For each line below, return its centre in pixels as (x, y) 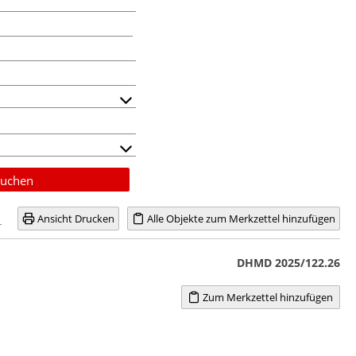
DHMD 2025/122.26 (288, 262)
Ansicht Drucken (75, 218)
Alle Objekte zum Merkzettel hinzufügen (240, 218)
